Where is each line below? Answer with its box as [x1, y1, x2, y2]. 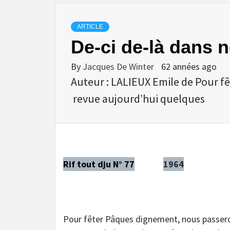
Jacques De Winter [83, 60, 156, 72]
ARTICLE [77, 23, 103, 30]
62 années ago [161, 60, 217, 72]
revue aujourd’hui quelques [71, 91, 205, 106]
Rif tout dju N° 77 [63, 158, 135, 170]
